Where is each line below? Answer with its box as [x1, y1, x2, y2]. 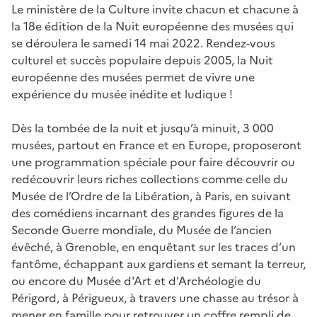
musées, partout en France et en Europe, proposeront [11, 136, 301, 154]
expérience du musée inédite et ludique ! [11, 85, 233, 103]
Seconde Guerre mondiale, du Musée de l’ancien [11, 221, 272, 238]
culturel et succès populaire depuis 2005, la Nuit [11, 51, 273, 69]
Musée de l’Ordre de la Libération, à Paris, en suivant [11, 187, 291, 204]
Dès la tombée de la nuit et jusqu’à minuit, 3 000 [11, 119, 274, 137]
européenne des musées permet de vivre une [11, 68, 255, 86]
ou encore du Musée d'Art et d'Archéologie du [11, 272, 261, 289]
